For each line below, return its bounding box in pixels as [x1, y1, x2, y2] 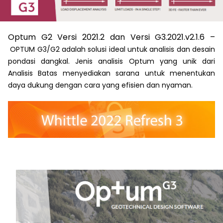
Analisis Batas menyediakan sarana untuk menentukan [8, 68, 215, 78]
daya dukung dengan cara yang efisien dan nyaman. [8, 80, 193, 90]
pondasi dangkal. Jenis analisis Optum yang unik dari [8, 56, 215, 66]
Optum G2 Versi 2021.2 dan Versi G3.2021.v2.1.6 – [8, 31, 215, 43]
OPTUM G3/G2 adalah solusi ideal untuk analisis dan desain [10, 44, 216, 54]
